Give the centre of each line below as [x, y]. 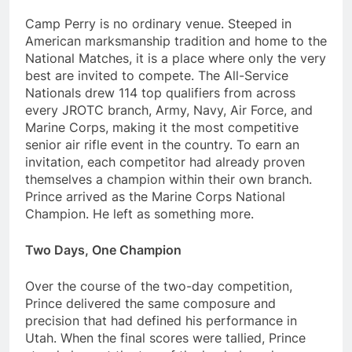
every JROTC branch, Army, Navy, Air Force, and [169, 110]
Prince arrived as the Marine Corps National [155, 196]
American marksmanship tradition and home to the [176, 40]
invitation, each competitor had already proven [165, 161]
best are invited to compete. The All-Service [157, 75]
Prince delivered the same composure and [150, 303]
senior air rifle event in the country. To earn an [162, 144]
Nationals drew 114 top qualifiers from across [160, 92]
